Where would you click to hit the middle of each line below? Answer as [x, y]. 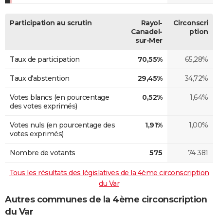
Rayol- [152, 23]
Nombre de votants [43, 153]
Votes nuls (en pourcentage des [62, 125]
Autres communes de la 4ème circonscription [106, 199]
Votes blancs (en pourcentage [59, 97]
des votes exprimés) [44, 106]
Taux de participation [45, 59]
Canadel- [146, 31]
